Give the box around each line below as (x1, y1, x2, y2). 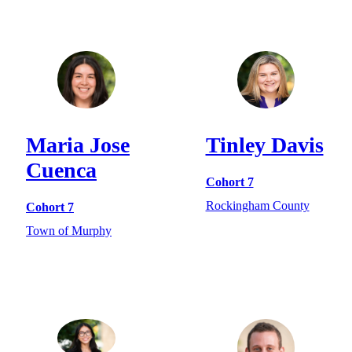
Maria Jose (26, 133, 130, 158)
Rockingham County (205, 198, 310, 212)
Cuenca (26, 158, 97, 183)
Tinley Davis (205, 133, 324, 158)
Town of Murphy (26, 223, 112, 237)
